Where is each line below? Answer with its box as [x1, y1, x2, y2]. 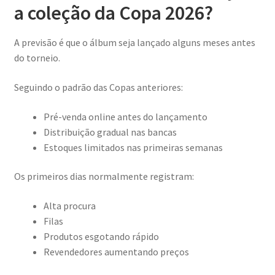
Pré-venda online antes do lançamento [43, 110, 207, 123]
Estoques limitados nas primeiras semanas [43, 141, 223, 153]
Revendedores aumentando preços [43, 245, 189, 258]
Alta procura [43, 199, 96, 212]
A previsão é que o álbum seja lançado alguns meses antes [14, 36, 255, 49]
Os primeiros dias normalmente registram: [14, 170, 194, 183]
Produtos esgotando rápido [43, 230, 159, 242]
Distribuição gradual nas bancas [43, 125, 177, 138]
